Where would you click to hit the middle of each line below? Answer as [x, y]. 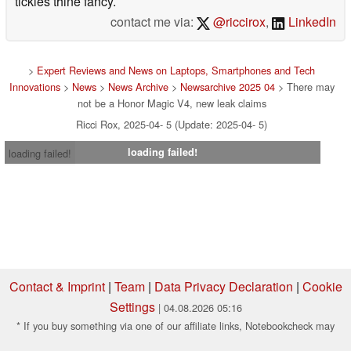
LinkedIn [311, 21]
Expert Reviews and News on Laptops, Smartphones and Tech [176, 70]
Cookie [322, 286]
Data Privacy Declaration [223, 286]
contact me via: [153, 21]
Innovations [34, 86]
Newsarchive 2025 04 [227, 86]
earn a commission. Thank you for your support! [175, 342]
